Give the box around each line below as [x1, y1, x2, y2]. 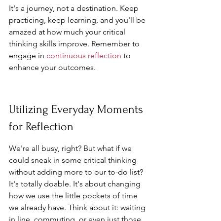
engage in [9, 51, 46, 60]
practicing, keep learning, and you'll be [9, 15, 147, 25]
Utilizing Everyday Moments [9, 103, 146, 116]
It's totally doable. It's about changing [9, 179, 143, 188]
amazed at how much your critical [9, 27, 127, 37]
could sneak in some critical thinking [9, 155, 139, 165]
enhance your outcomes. [9, 63, 96, 72]
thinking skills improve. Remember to [9, 39, 142, 48]
